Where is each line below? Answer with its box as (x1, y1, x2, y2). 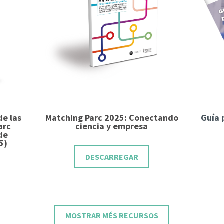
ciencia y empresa (75, 120, 148, 132)
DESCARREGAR (85, 152, 138, 162)
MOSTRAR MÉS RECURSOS (65, 210, 158, 220)
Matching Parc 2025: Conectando (45, 112, 178, 123)
